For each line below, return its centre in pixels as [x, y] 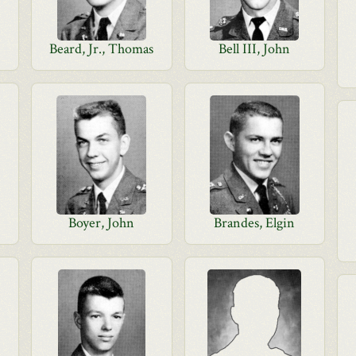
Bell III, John [255, 49]
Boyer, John [102, 223]
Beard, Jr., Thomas [102, 49]
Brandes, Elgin [255, 223]
